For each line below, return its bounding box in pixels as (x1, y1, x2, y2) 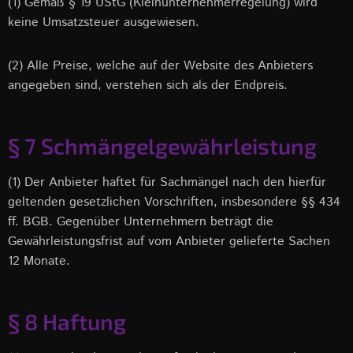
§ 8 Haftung (8, 308, 126, 335)
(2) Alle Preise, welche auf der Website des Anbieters (8, 57, 313, 75)
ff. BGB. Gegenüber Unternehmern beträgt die (8, 213, 273, 231)
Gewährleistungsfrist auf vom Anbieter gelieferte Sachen (8, 232, 330, 251)
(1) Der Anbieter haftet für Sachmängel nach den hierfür (8, 173, 326, 191)
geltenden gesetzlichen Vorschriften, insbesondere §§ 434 (8, 193, 340, 211)
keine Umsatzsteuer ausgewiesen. (8, 13, 199, 32)
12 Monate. (8, 252, 70, 270)
